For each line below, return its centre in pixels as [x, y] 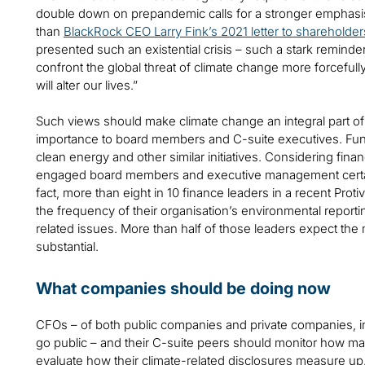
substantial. [67, 247]
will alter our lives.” [87, 86]
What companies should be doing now [183, 289]
